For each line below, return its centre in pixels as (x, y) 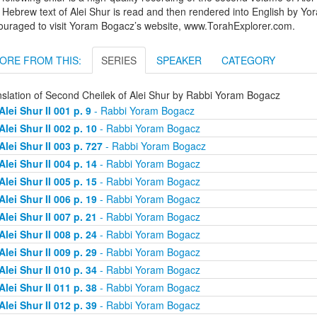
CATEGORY (248, 60)
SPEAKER (179, 60)
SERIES (119, 60)
